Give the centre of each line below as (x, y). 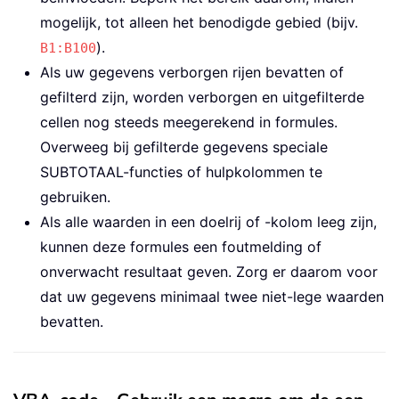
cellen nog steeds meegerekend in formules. (189, 122)
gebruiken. (75, 196)
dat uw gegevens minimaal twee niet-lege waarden (212, 296)
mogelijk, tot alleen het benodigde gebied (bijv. (199, 22)
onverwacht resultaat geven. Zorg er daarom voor (209, 271)
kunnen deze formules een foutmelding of (181, 246)
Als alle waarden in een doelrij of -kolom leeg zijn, (208, 221)
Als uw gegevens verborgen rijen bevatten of (192, 72)
